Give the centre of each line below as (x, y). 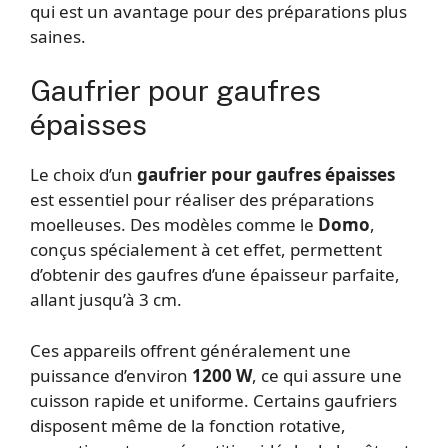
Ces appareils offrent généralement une (190, 350)
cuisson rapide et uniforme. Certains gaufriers (213, 400)
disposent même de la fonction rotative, (188, 425)
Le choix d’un (83, 175)
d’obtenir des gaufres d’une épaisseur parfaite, (215, 275)
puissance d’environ (111, 375)
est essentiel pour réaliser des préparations (202, 200)
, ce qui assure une (327, 375)
